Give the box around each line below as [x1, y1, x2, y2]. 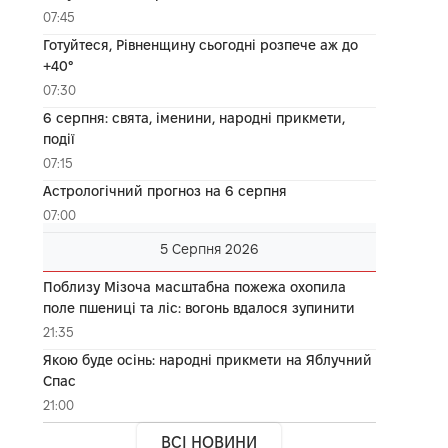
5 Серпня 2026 [159, 240, 259, 257]
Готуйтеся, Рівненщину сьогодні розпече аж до [42, 36, 358, 53]
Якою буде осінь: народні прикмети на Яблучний [42, 351, 372, 368]
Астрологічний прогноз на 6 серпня [42, 182, 287, 199]
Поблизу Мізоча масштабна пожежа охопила [42, 278, 346, 295]
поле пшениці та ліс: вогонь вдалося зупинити [42, 299, 355, 316]
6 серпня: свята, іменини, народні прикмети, [42, 109, 345, 126]
